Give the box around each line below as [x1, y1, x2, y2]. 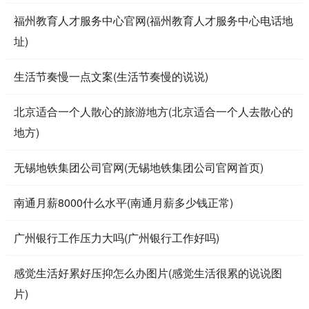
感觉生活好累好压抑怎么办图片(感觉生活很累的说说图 [14, 265, 282, 281]
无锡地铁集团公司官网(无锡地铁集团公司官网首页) [14, 159, 263, 175]
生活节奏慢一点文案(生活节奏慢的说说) [14, 68, 208, 84]
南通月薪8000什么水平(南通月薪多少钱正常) [14, 195, 233, 210]
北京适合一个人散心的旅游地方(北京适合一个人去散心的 [14, 103, 293, 119]
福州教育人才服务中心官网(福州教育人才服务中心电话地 [14, 12, 293, 28]
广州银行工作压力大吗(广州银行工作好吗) [14, 230, 219, 246]
